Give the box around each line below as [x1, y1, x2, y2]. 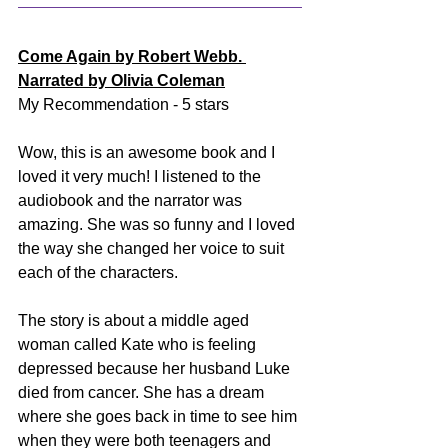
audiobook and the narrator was [18, 191, 246, 209]
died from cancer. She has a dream [18, 383, 268, 401]
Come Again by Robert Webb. [18, 47, 246, 65]
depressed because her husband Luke [18, 359, 294, 377]
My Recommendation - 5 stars [18, 95, 229, 113]
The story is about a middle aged [18, 311, 253, 329]
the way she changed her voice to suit [18, 239, 288, 257]
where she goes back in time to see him [18, 407, 301, 425]
